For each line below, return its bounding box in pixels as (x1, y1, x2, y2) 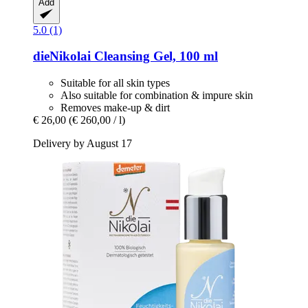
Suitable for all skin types (60, 76, 170, 89)
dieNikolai (33, 49, 91, 64)
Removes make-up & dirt (60, 101, 170, 113)
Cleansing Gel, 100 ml (91, 49, 218, 64)
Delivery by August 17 (33, 137, 132, 149)
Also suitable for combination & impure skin (60, 89, 253, 101)
